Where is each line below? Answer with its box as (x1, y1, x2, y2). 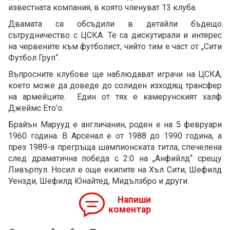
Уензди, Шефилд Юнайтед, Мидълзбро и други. (8, 176, 189, 186)
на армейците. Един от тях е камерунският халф (8, 92, 222, 102)
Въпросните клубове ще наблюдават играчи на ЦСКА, (8, 69, 222, 80)
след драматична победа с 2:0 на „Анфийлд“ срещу (8, 154, 222, 164)
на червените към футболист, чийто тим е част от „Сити (8, 42, 222, 52)
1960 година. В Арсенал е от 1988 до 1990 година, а (8, 131, 222, 141)
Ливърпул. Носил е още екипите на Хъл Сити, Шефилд (8, 165, 222, 175)
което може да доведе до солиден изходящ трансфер (8, 81, 222, 91)
